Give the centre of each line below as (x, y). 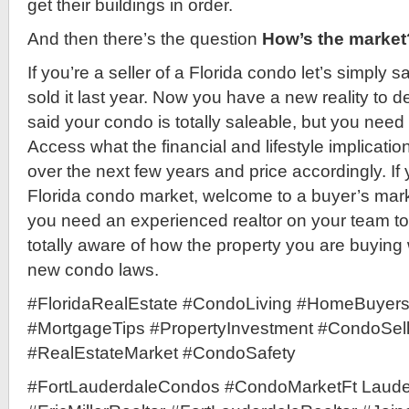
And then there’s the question (145, 38)
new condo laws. (93, 269)
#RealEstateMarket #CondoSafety (162, 352)
